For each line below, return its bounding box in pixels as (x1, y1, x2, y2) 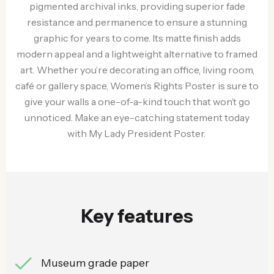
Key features (81, 205, 193, 228)
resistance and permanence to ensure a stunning (27, 16, 247, 28)
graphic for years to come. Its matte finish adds (33, 32, 241, 44)
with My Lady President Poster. (67, 127, 207, 139)
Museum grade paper (41, 256, 149, 270)
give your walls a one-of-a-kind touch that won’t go (24, 95, 250, 108)
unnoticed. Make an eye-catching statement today (24, 111, 250, 124)
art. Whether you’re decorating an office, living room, (20, 64, 254, 76)
